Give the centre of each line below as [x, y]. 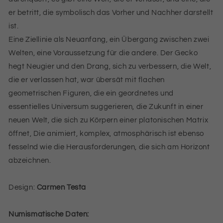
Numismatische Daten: [49, 214]
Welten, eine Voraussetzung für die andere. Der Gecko [103, 53]
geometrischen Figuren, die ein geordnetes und [91, 93]
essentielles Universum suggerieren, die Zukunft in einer [106, 107]
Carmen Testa [61, 187]
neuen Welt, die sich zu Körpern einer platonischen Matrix [109, 120]
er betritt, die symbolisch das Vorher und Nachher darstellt [111, 12]
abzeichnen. [30, 160]
